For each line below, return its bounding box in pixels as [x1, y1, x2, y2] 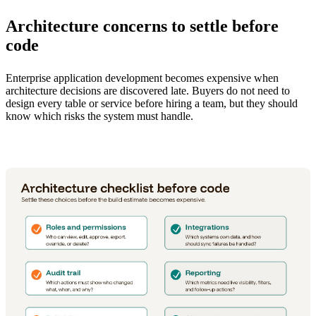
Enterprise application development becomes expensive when [6, 71, 279, 84]
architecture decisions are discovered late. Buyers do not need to [6, 84, 290, 97]
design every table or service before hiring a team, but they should [6, 97, 298, 109]
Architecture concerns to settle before [6, 16, 279, 35]
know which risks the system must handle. [6, 109, 193, 122]
